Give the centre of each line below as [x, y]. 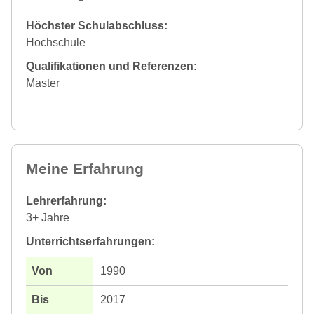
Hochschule [56, 43]
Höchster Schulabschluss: [97, 26]
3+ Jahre [48, 218]
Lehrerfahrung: [66, 201]
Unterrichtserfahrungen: [90, 242]
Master [43, 83]
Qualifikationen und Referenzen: [111, 67]
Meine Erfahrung [85, 169]
